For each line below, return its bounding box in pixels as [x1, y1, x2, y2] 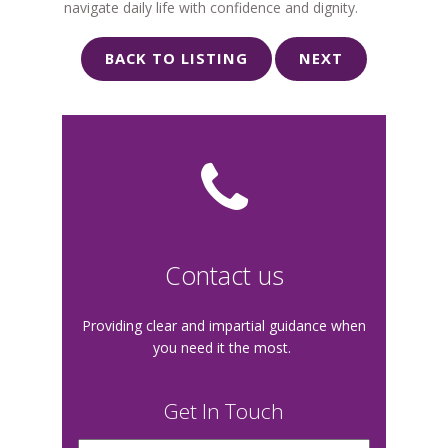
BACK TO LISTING [104, 48, 248, 69]
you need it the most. [153, 338, 295, 358]
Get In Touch [164, 397, 284, 426]
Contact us [164, 258, 284, 293]
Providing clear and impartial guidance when [82, 316, 366, 336]
